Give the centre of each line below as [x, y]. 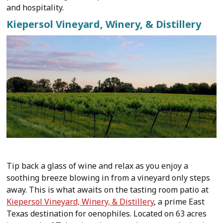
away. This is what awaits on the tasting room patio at [108, 190]
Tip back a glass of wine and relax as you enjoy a [98, 166]
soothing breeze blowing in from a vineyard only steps [109, 178]
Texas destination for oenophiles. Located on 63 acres [107, 214]
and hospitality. [35, 8]
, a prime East [179, 202]
